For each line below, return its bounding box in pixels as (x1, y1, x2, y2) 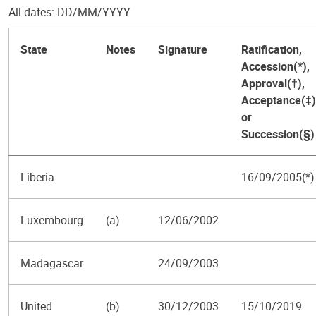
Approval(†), (241, 75, 305, 91)
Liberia (20, 169, 54, 185)
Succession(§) (241, 126, 315, 142)
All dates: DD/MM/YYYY (8, 4, 130, 20)
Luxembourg (20, 212, 83, 228)
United (20, 298, 52, 314)
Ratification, (241, 42, 302, 57)
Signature (158, 42, 207, 57)
